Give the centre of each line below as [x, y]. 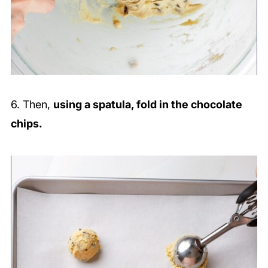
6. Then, [32, 104]
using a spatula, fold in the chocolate [147, 104]
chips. [26, 123]
